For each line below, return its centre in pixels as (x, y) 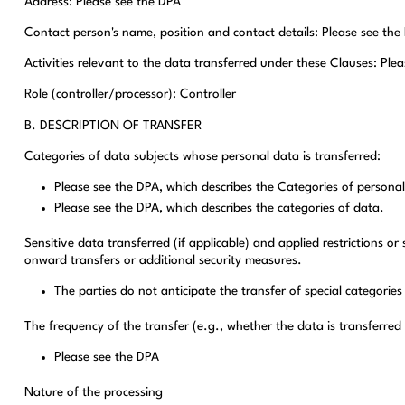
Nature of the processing (93, 392)
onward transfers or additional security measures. (163, 261)
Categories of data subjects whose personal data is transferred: (202, 156)
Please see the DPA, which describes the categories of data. (220, 208)
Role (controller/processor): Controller (130, 94)
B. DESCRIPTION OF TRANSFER (113, 125)
